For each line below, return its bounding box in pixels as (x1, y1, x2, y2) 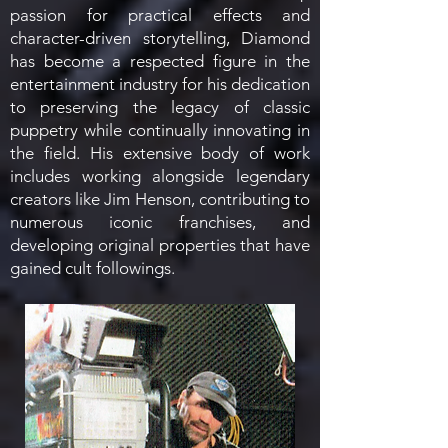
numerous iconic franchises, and (10, 212, 310, 232)
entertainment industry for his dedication (10, 74, 310, 94)
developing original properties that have (10, 235, 310, 255)
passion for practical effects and (10, 5, 310, 25)
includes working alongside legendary (10, 166, 310, 186)
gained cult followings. (10, 258, 175, 278)
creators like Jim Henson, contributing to (10, 189, 310, 209)
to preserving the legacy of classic (10, 97, 310, 117)
